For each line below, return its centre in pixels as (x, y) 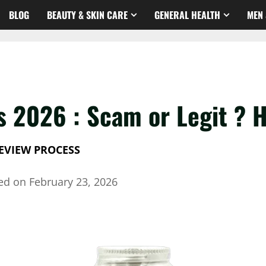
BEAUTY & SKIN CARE (87, 15)
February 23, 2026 (73, 181)
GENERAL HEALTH (187, 15)
